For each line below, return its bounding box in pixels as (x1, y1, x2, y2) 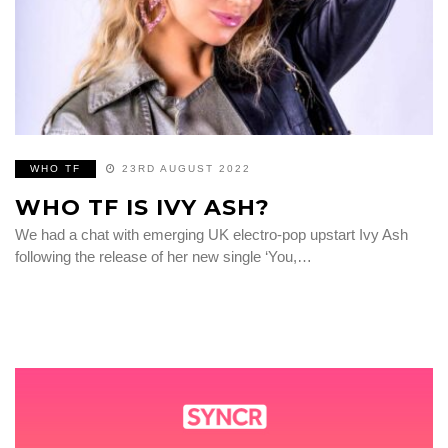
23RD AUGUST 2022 (122, 162, 251, 174)
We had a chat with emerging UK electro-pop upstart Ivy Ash (15, 225, 408, 243)
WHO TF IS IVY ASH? (15, 193, 270, 221)
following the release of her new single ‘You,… (15, 247, 312, 265)
